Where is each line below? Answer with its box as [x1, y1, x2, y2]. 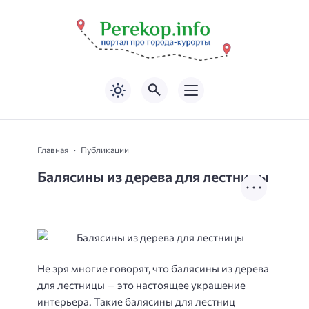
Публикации [81, 143, 129, 155]
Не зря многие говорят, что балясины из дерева [37, 261, 269, 275]
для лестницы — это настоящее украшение [37, 278, 246, 291]
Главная [37, 143, 68, 155]
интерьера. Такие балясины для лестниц [37, 295, 235, 308]
